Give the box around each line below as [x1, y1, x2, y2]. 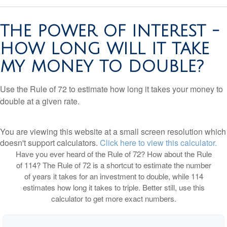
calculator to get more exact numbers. [51, 193, 176, 204]
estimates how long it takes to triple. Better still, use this [22, 182, 205, 193]
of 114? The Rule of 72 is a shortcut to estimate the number [16, 160, 211, 171]
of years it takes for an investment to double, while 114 [24, 171, 203, 182]
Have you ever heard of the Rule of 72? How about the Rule [15, 148, 212, 160]
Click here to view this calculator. [100, 137, 217, 149]
